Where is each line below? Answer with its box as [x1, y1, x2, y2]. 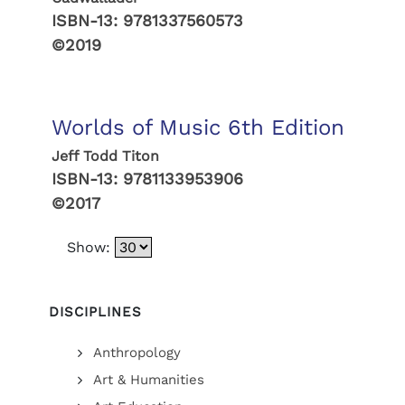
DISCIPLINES [48, 304, 142, 320]
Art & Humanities [92, 372, 204, 388]
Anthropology [92, 344, 181, 361]
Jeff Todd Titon [51, 147, 159, 165]
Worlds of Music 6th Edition [51, 115, 344, 140]
